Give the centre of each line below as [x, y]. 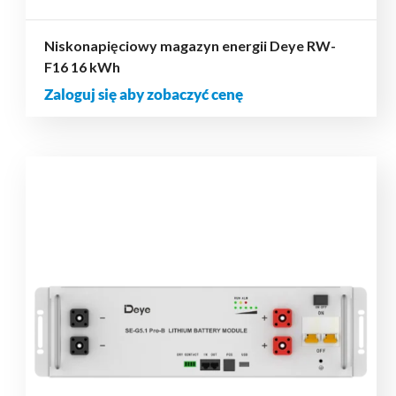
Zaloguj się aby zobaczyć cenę [143, 95]
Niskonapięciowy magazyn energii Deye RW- [190, 46]
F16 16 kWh [82, 67]
